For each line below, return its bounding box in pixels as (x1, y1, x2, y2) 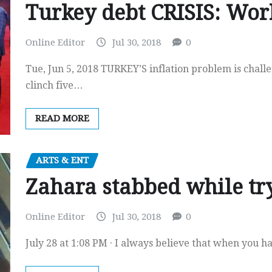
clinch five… (25, 79, 83, 91)
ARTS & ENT (36, 154, 89, 166)
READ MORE (35, 112, 89, 124)
